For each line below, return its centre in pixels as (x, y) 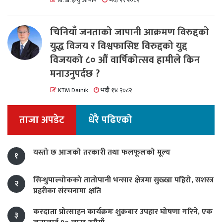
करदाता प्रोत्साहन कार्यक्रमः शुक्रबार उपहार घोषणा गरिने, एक (123, 212)
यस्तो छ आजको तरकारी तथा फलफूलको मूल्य (102, 153)
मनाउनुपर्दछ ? (75, 74)
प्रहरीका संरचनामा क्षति (67, 191)
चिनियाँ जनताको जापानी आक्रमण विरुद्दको (130, 32)
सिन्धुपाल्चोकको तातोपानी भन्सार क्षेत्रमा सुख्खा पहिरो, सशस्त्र (123, 180)
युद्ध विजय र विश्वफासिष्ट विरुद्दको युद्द (119, 46)
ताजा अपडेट (42, 120)
